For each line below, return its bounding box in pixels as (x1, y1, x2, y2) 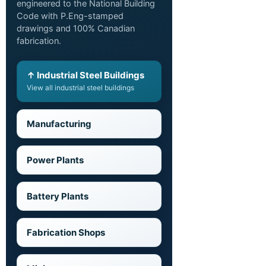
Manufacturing (27, 118, 91, 130)
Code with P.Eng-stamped (17, 11, 123, 22)
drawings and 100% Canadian (17, 23, 135, 34)
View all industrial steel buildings (27, 83, 134, 93)
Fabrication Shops (27, 227, 105, 239)
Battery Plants (27, 191, 88, 202)
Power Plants (27, 154, 84, 166)
